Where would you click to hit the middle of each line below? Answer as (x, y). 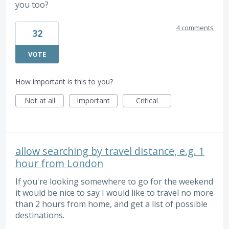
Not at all (40, 100)
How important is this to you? (64, 81)
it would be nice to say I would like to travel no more (114, 192)
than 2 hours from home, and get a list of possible (111, 204)
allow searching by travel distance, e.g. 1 (110, 151)
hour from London (59, 163)
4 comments (195, 27)
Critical (147, 100)
